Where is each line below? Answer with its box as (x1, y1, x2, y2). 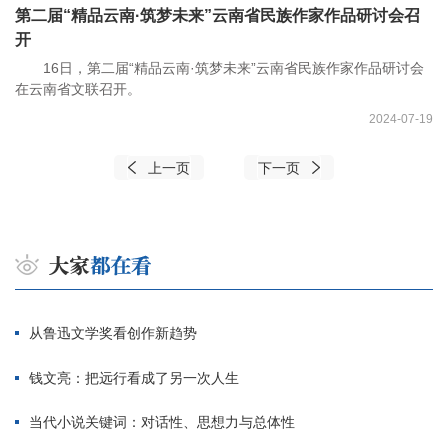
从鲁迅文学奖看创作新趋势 (29, 324, 197, 341)
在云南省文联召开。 (15, 81, 141, 98)
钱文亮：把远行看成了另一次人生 (29, 369, 239, 386)
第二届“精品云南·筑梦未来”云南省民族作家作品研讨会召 (15, 7, 420, 25)
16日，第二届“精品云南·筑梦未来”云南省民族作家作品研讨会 (15, 60, 424, 77)
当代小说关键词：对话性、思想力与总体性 (29, 414, 295, 431)
